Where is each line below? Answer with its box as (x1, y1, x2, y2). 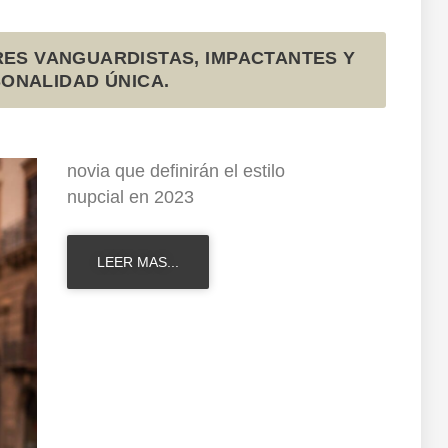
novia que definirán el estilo (66, 161, 285, 182)
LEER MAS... (96, 254, 179, 271)
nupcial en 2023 (66, 187, 194, 208)
